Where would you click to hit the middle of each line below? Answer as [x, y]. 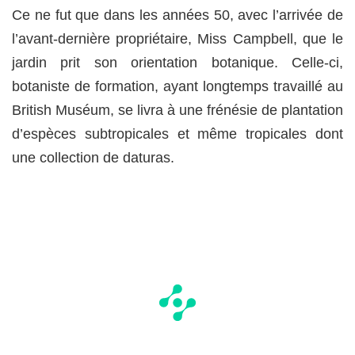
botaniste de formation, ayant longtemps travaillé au [177, 87]
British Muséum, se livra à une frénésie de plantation [177, 111]
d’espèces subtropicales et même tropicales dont [177, 134]
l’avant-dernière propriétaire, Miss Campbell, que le [177, 39]
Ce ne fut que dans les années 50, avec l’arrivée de [177, 15]
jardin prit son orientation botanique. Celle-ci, [177, 63]
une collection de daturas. [93, 158]
